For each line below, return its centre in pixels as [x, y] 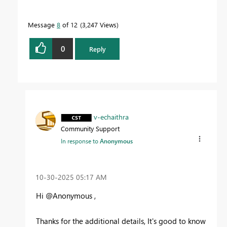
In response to [80, 141]
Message [42, 25]
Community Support [90, 128]
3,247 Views [99, 25]
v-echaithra [111, 117]
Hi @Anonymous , [66, 195]
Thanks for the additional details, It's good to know [121, 221]
